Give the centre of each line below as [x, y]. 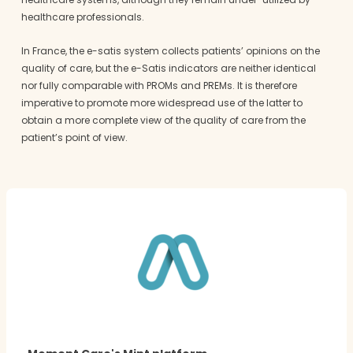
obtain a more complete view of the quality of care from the [163, 121]
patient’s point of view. [74, 138]
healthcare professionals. [82, 17]
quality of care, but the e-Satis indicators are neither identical [168, 69]
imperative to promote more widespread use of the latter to [162, 103]
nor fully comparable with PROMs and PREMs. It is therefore [159, 86]
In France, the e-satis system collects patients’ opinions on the [170, 51]
